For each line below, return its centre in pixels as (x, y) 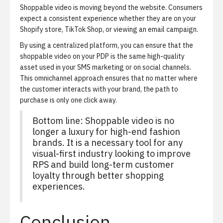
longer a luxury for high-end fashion (106, 132)
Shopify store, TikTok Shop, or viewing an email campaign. (109, 29)
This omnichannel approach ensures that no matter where (109, 78)
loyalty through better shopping (98, 175)
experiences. (59, 186)
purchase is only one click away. (68, 100)
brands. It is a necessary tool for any (108, 143)
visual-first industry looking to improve (111, 154)
